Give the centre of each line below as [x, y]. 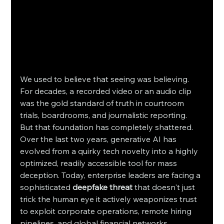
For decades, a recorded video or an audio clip [107, 91]
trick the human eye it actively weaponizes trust [110, 199]
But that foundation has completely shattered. [108, 127]
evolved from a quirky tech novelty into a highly [110, 151]
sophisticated [46, 187]
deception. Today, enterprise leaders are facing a [111, 175]
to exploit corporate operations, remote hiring [107, 211]
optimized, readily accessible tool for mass [100, 163]
